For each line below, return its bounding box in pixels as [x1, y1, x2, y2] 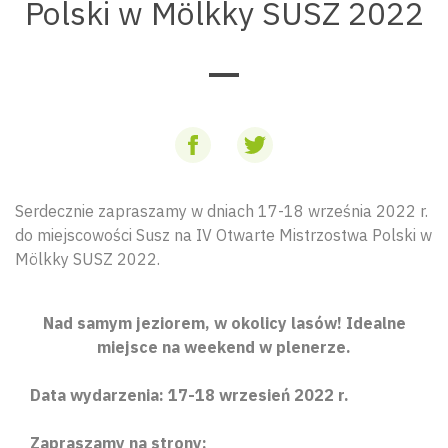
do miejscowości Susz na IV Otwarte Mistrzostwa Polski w [15, 225, 432, 245]
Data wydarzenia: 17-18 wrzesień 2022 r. [30, 385, 349, 405]
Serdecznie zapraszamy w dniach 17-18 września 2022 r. [15, 201, 428, 221]
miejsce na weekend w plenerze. [97, 337, 351, 357]
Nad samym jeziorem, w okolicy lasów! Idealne [42, 313, 406, 333]
